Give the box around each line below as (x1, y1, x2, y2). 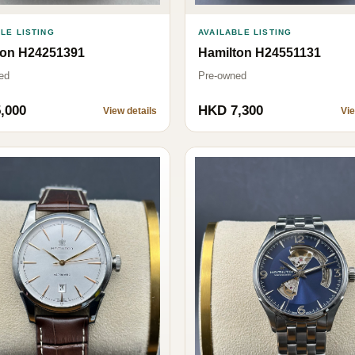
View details (103, 105, 157, 117)
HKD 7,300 (198, 103, 263, 119)
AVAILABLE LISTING (198, 28, 292, 37)
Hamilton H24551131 (198, 46, 321, 60)
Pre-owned (198, 70, 246, 82)
